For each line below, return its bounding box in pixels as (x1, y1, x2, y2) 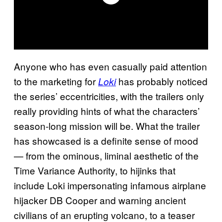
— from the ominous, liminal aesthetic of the (14, 148, 199, 162)
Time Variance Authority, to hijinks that (14, 163, 175, 177)
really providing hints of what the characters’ (14, 104, 200, 117)
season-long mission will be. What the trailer (14, 118, 200, 132)
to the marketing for (14, 74, 98, 88)
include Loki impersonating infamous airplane (14, 178, 206, 192)
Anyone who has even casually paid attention (14, 59, 207, 73)
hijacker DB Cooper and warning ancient (14, 193, 186, 207)
